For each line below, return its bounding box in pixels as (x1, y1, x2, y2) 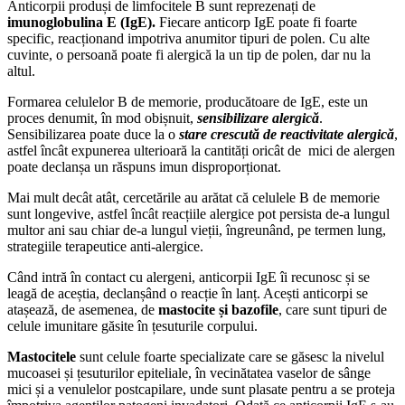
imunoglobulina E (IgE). (7, 14, 155, 30)
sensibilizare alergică (197, 109, 319, 126)
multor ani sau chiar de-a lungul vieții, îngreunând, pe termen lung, (7, 221, 386, 238)
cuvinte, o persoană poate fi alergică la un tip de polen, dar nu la (7, 46, 371, 62)
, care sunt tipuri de (278, 301, 387, 317)
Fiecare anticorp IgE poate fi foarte (155, 14, 357, 30)
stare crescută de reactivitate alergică (179, 126, 394, 142)
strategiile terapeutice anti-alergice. (7, 238, 211, 254)
